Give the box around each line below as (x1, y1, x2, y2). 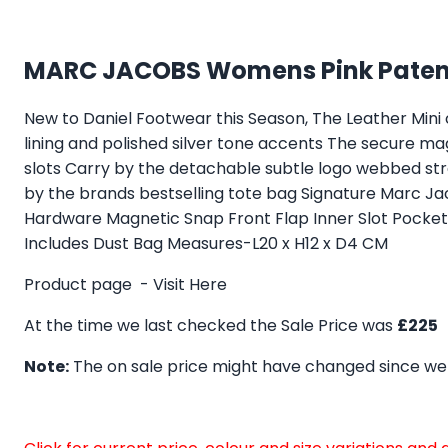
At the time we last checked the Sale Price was (24, 314, 397, 338)
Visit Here (153, 273, 227, 297)
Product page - (24, 273, 153, 297)
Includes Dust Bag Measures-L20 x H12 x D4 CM (24, 232, 388, 256)
